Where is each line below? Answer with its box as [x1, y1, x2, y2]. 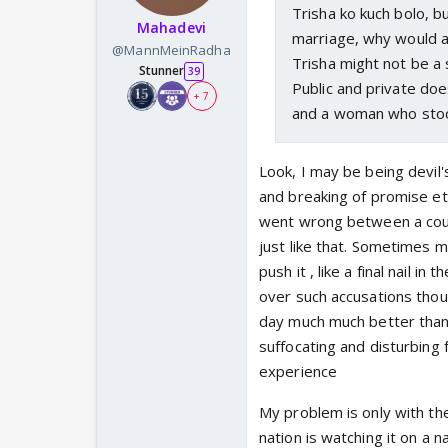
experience [259, 361, 337, 382]
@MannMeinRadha [112, 41, 231, 60]
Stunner [138, 62, 185, 80]
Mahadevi [137, 18, 206, 38]
